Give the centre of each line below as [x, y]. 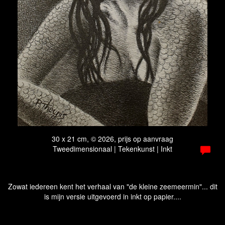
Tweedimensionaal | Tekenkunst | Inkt [113, 149]
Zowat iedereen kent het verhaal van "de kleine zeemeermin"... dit [113, 186]
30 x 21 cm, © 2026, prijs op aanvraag [113, 139]
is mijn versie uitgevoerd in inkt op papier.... [113, 196]
